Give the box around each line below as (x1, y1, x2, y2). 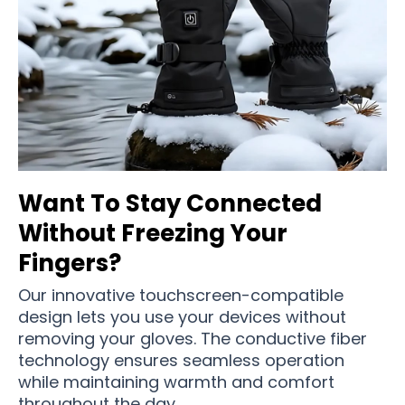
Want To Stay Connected (18, 186, 322, 220)
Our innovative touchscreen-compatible (18, 283, 344, 306)
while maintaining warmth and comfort (18, 370, 334, 393)
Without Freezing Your (18, 216, 287, 250)
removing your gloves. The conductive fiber (18, 326, 367, 350)
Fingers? (18, 246, 121, 279)
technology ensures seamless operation (18, 348, 344, 372)
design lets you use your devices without (18, 305, 346, 328)
